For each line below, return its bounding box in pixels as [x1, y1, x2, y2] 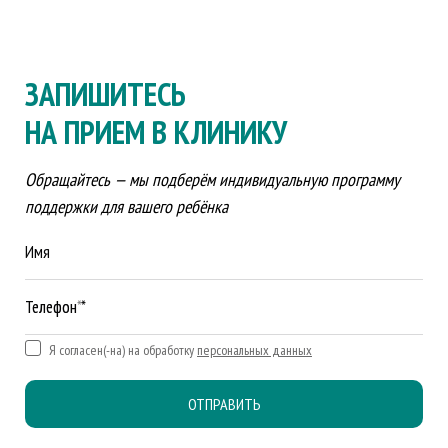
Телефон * [25, 295, 86, 318]
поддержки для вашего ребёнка [25, 194, 228, 218]
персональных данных [197, 340, 312, 359]
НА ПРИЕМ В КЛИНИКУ [25, 110, 287, 153]
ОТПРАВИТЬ [187, 393, 261, 414]
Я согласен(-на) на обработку [49, 340, 197, 359]
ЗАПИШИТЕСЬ [25, 72, 193, 115]
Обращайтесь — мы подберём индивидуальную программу [25, 167, 400, 191]
